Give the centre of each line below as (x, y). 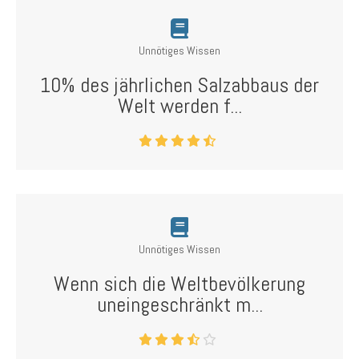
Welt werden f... (179, 106)
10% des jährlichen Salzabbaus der (179, 85)
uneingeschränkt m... (179, 305)
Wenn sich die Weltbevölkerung (179, 284)
